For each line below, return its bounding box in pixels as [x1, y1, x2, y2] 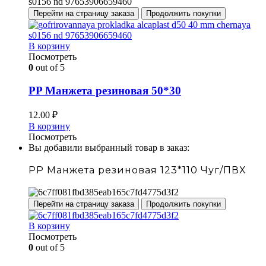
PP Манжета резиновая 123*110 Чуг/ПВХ [28, 164, 246, 176]
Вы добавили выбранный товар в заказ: [28, 142, 189, 153]
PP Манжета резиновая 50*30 [28, 84, 181, 97]
